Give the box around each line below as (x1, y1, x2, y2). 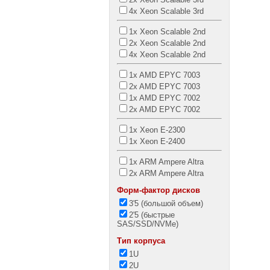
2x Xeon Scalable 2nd (128, 39, 206, 48)
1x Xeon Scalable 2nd (128, 27, 206, 36)
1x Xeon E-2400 (128, 137, 185, 146)
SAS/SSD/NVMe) (116, 219, 178, 228)
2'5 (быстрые (128, 210, 175, 219)
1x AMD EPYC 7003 (128, 71, 200, 80)
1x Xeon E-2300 (128, 125, 185, 134)
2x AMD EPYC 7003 (128, 82, 200, 91)
